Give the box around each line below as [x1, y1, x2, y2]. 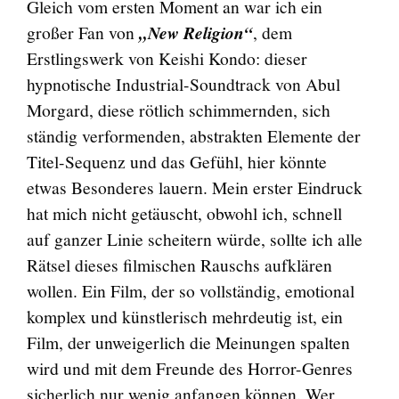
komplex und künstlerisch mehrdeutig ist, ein [26, 305, 343, 329]
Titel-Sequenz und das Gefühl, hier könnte [26, 150, 327, 174]
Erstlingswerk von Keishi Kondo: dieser [26, 46, 307, 70]
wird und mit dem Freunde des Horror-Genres [26, 356, 353, 380]
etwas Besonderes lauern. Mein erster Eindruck [26, 175, 362, 199]
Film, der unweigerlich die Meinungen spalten [26, 330, 350, 354]
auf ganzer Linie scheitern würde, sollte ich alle [26, 227, 362, 251]
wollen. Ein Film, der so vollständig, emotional [26, 279, 354, 303]
